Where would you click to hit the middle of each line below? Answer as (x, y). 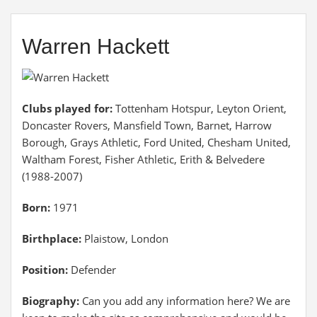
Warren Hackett (96, 46)
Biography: (52, 301)
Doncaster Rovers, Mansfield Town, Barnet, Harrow (147, 125)
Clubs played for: (69, 108)
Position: (45, 270)
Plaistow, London (125, 238)
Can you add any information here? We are (186, 301)
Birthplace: (52, 238)
